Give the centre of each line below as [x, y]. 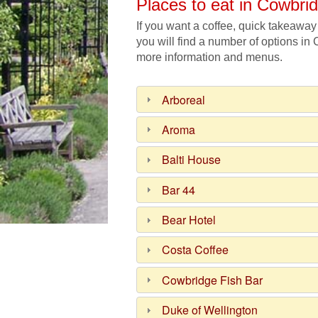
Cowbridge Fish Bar [213, 280]
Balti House [192, 160]
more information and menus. [209, 57]
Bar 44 [179, 190]
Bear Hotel [189, 220]
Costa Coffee [196, 250]
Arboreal [184, 99]
